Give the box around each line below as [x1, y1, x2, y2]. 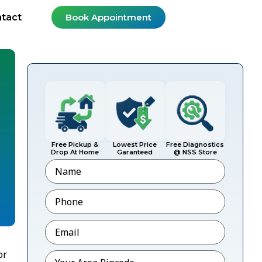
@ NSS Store [173, 148, 217, 157]
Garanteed [117, 148, 153, 157]
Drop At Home [51, 148, 99, 157]
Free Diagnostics [166, 140, 225, 149]
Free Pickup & [51, 140, 99, 149]
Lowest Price [113, 140, 157, 149]
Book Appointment [65, 12, 152, 23]
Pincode [44, 248, 84, 260]
